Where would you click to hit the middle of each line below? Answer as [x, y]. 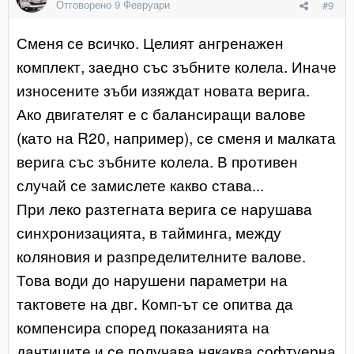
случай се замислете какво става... [140, 184]
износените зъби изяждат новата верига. [163, 89]
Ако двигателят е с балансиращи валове [161, 113]
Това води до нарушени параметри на [152, 279]
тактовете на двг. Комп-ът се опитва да [155, 303]
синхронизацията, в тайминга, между [149, 232]
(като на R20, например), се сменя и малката [176, 137]
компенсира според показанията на [143, 326]
